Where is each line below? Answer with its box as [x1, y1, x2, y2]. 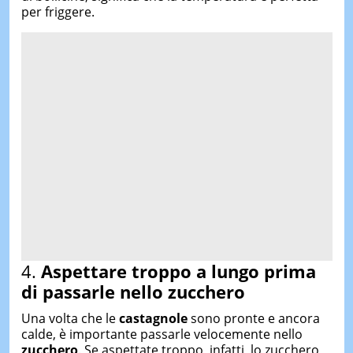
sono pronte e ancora [187, 309, 320, 327]
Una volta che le [20, 309, 119, 327]
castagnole [118, 309, 188, 327]
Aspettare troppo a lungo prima [40, 259, 316, 283]
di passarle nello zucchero [20, 280, 245, 303]
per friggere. [20, 3, 95, 20]
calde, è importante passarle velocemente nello [20, 325, 303, 343]
